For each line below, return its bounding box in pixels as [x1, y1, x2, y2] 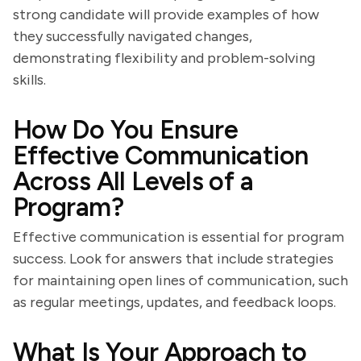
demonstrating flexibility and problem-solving [13, 49, 315, 67]
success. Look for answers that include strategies [13, 250, 334, 268]
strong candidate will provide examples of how [13, 6, 319, 23]
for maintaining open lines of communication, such [13, 272, 348, 289]
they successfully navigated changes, [13, 27, 252, 45]
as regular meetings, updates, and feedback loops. [13, 293, 336, 311]
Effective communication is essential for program [13, 228, 344, 246]
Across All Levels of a [13, 166, 253, 197]
